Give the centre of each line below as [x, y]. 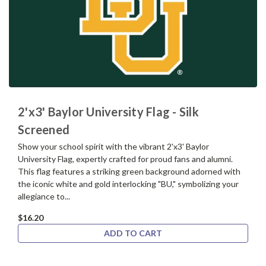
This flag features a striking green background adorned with [129, 172]
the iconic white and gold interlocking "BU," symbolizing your [128, 184]
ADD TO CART [133, 233]
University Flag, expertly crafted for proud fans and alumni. [125, 159]
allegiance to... [44, 197]
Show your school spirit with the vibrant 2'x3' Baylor [113, 147]
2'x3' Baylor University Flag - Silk [108, 112]
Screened [44, 130]
